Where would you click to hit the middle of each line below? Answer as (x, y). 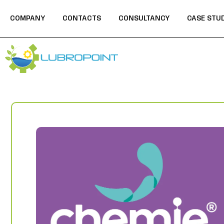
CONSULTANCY (144, 18)
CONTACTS (82, 18)
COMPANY (27, 18)
